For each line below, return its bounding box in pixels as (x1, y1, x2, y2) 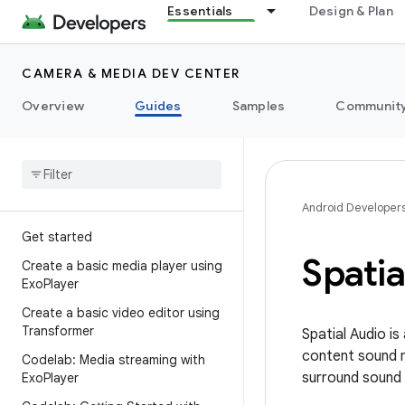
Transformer (22, 323, 94, 339)
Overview (22, 98, 84, 114)
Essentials (167, 3, 233, 19)
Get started (22, 229, 92, 245)
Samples (231, 98, 286, 114)
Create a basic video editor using (22, 305, 220, 321)
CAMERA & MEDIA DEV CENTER (22, 65, 240, 81)
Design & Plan (308, 3, 393, 19)
